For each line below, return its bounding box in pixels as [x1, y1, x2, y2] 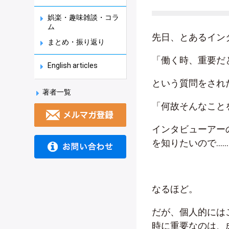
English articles [48, 61, 98, 70]
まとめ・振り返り [48, 38, 105, 46]
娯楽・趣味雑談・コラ [48, 13, 119, 21]
